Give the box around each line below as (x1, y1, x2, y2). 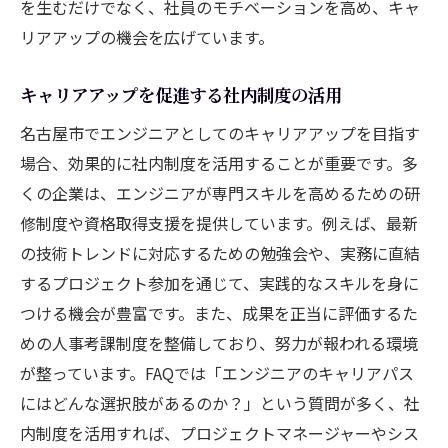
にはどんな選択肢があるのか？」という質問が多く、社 (20, 390, 420, 415)
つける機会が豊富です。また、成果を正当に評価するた (20, 300, 418, 325)
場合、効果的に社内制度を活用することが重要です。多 (20, 150, 418, 175)
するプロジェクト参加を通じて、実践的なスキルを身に (20, 270, 419, 295)
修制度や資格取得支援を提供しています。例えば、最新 (20, 210, 418, 235)
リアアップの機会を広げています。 (20, 24, 274, 49)
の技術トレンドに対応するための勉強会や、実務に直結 (20, 240, 420, 265)
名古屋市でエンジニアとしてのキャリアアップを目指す (20, 120, 420, 145)
